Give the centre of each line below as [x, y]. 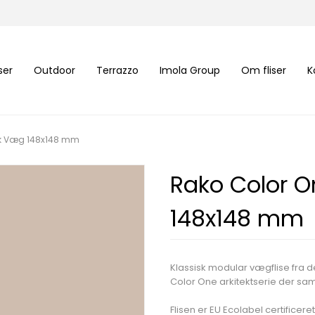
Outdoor [54, 70]
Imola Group [189, 70]
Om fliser [263, 70]
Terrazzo [117, 70]
